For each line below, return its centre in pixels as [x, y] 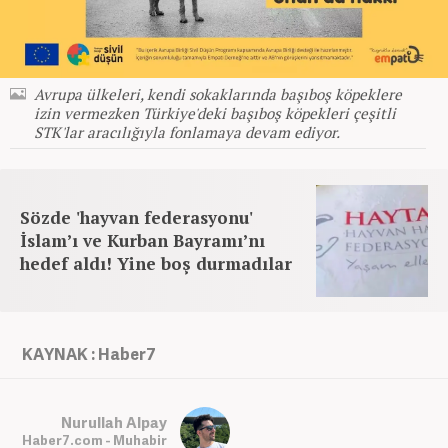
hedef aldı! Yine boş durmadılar [156, 263]
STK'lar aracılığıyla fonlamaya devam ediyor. [187, 131]
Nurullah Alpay [114, 422]
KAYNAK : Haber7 [89, 353]
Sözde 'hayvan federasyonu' [136, 217]
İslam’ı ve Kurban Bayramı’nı [142, 240]
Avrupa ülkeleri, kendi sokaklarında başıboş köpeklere [218, 93]
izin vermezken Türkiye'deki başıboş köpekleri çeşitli [215, 112]
